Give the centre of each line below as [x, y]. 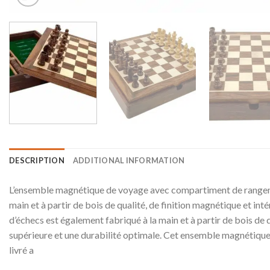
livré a [21, 250]
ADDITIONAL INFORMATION [129, 160]
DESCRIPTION [37, 160]
